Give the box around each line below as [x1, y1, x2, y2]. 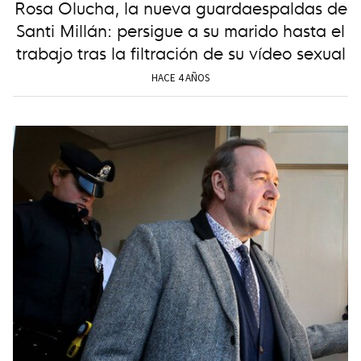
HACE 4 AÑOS [151, 70, 210, 85]
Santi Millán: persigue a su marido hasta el [16, 16, 345, 42]
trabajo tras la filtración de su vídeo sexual [15, 39, 346, 64]
